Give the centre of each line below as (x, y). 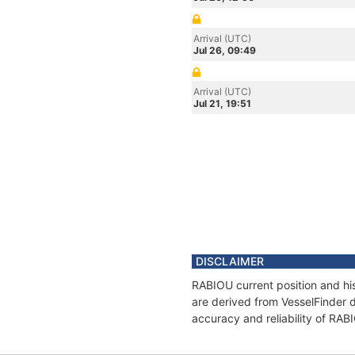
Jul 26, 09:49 (225, 50)
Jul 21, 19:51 (222, 103)
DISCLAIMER (230, 261)
